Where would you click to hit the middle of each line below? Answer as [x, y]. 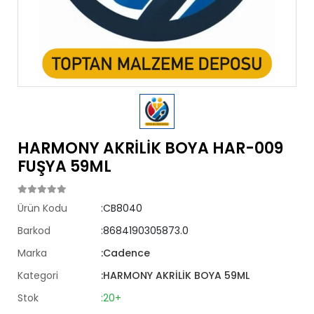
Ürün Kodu [42, 208]
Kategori [38, 275]
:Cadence [126, 253]
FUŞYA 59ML [64, 166]
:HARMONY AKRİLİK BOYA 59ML [176, 275]
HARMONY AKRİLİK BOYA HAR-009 [150, 148]
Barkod [34, 231]
